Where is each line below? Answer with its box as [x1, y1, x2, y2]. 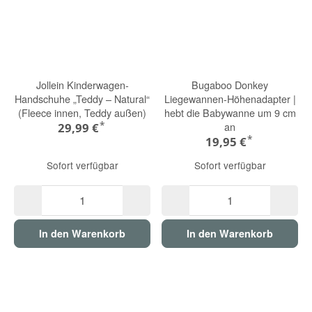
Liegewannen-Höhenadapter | [164, 91, 296, 106]
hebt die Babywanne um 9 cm [164, 104, 296, 120]
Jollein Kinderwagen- [36, 77, 129, 92]
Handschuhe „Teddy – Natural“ [15, 91, 150, 106]
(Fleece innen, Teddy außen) [18, 104, 146, 120]
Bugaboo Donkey [192, 77, 268, 92]
